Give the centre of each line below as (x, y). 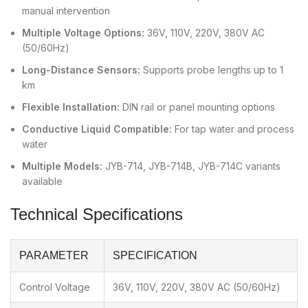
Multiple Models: (62, 166)
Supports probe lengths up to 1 (212, 70)
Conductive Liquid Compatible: (97, 129)
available (42, 181)
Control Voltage (55, 287)
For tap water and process (233, 129)
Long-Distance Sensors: (81, 70)
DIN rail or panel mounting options (197, 107)
